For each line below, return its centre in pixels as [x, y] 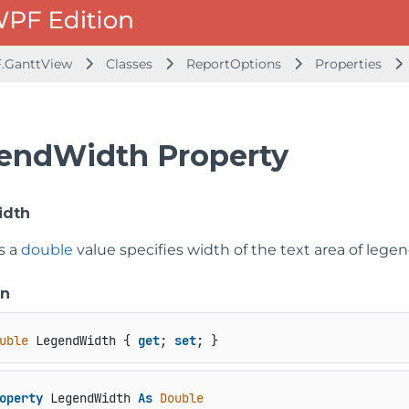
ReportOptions [234, 64]
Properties [350, 64]
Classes [131, 64]
